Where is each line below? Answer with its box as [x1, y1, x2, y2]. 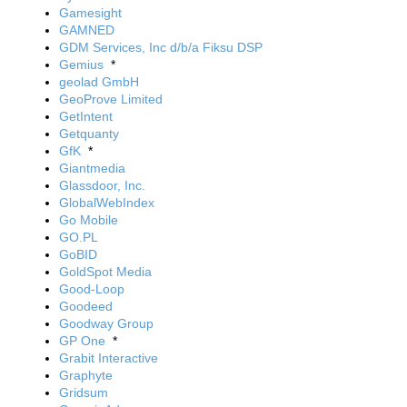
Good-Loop [59, 282, 124, 296]
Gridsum [59, 385, 108, 400]
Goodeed [59, 299, 113, 313]
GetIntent [59, 109, 113, 124]
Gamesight [59, 5, 122, 20]
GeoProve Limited [59, 92, 163, 106]
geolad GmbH [59, 74, 139, 89]
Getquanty [59, 126, 119, 141]
